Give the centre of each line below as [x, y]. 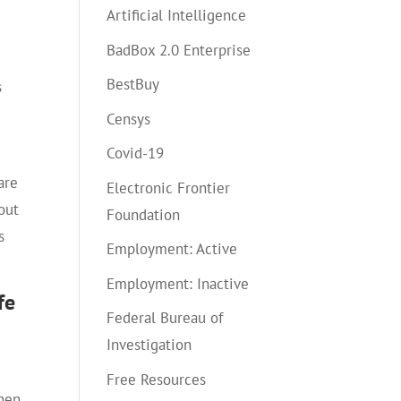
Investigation [149, 345]
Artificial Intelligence [177, 15]
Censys [129, 119]
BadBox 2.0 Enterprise [179, 50]
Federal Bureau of [165, 318]
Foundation [144, 214]
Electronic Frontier [169, 188]
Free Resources [157, 379]
